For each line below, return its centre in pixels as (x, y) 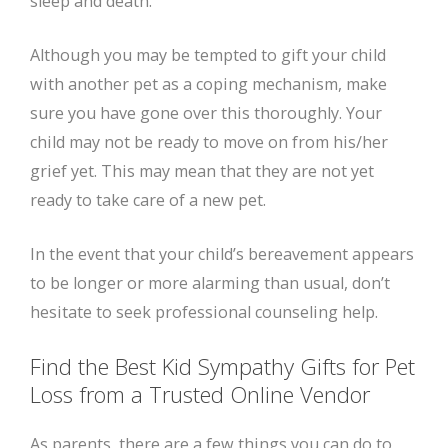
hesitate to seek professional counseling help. (204, 312)
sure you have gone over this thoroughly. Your (206, 113)
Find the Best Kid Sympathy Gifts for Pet (222, 366)
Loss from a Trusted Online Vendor (200, 394)
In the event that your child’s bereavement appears (222, 254)
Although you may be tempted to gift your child (208, 55)
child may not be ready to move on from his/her (209, 142)
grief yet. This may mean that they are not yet (202, 171)
